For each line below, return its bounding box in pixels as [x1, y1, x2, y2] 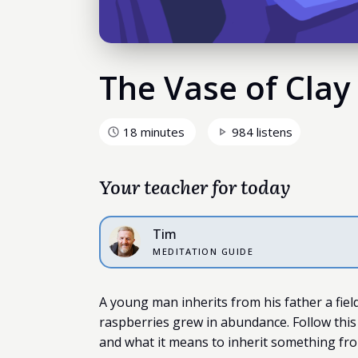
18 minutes [123, 124, 185, 140]
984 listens [232, 124, 292, 140]
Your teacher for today [99, 173, 291, 200]
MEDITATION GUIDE [153, 245, 253, 257]
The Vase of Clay [99, 66, 350, 109]
